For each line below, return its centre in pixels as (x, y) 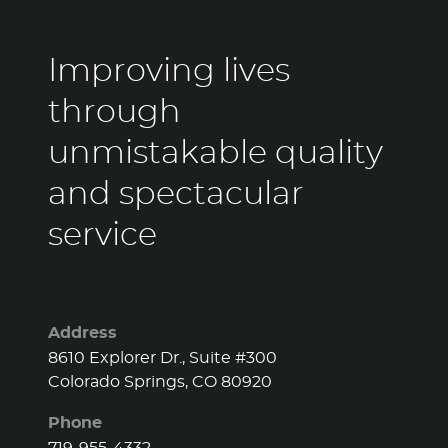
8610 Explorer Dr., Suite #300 (162, 358)
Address (82, 333)
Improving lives (169, 71)
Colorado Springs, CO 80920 (160, 382)
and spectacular (176, 194)
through (114, 112)
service (102, 235)
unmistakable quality (215, 153)
